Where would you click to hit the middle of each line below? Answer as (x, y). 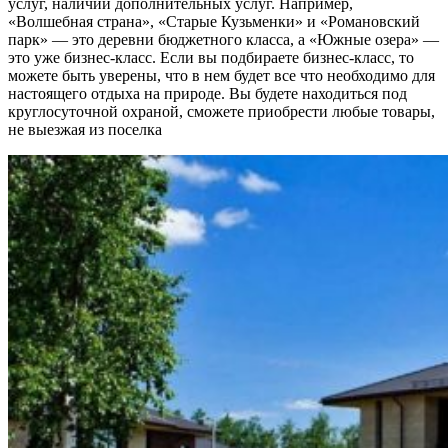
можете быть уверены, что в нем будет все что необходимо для (221, 76)
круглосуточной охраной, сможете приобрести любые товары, (221, 112)
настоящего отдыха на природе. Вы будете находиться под (207, 94)
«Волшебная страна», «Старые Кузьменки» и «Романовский (214, 22)
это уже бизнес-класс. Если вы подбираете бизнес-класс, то (211, 58)
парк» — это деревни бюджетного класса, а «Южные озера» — (223, 40)
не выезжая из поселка (85, 130)
